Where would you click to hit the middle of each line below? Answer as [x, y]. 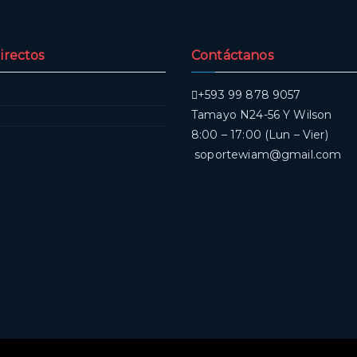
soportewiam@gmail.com [267, 155]
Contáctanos [232, 56]
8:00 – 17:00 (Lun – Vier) [260, 135]
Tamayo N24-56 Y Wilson [262, 115]
